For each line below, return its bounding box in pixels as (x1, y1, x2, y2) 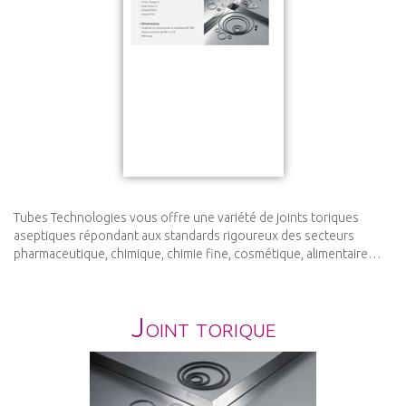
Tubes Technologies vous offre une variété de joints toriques (14, 210, 359, 226)
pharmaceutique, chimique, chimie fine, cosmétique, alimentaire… (14, 246, 382, 262)
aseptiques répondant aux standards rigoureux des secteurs (14, 228, 354, 244)
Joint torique (130, 312, 275, 343)
